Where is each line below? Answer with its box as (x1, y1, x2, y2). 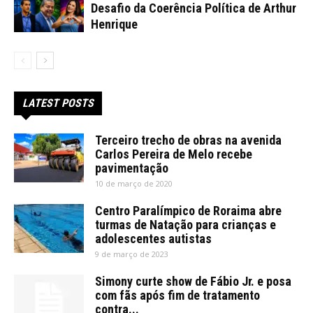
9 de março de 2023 (95, 248, 168, 259)
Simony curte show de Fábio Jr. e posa (95, 273, 291, 289)
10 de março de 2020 (95, 177, 173, 189)
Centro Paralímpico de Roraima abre (95, 203, 282, 218)
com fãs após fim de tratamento (95, 287, 260, 303)
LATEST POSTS (22, 96, 94, 110)
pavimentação (95, 160, 168, 175)
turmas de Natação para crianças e (95, 217, 276, 232)
